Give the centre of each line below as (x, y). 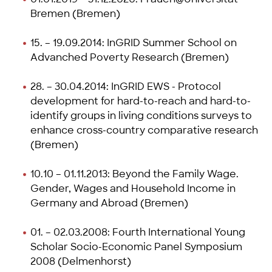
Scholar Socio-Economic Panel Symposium (136, 246)
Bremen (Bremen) (75, 13)
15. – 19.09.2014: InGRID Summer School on (134, 42)
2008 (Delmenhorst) (81, 261)
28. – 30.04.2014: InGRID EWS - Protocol (126, 86)
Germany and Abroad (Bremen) (109, 203)
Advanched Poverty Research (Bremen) (130, 57)
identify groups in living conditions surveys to (141, 115)
